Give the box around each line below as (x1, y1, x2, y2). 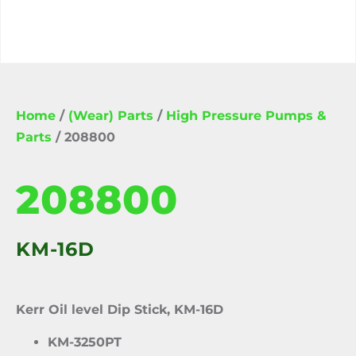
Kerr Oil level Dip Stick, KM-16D (16, 302, 223, 317)
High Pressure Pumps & (166, 108, 327, 123)
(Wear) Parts (68, 108, 153, 123)
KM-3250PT (48, 335, 122, 350)
